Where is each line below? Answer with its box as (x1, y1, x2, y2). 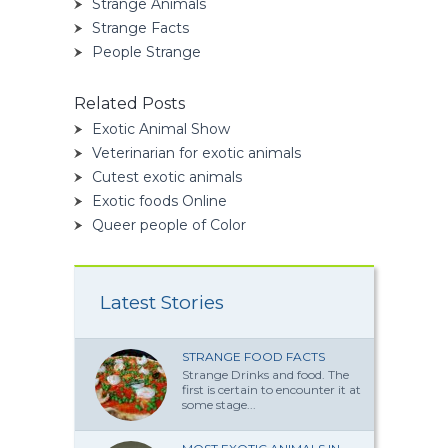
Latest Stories (100, 290, 224, 314)
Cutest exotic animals (92, 167, 242, 186)
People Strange (92, 42, 201, 61)
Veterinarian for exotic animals (92, 143, 301, 162)
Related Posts (74, 93, 185, 113)
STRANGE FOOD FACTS (182, 348, 325, 364)
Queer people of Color (92, 215, 246, 234)
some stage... (182, 396, 256, 412)
